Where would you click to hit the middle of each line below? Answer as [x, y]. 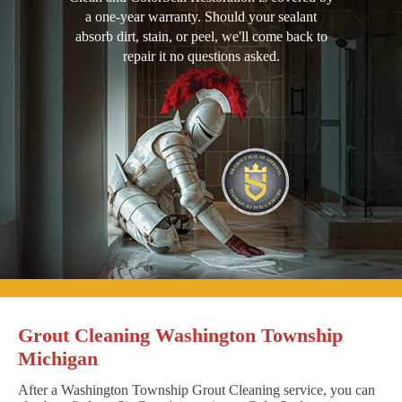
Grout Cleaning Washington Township [180, 336]
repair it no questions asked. [201, 57]
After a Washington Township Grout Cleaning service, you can [197, 390]
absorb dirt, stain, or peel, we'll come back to [201, 37]
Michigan [58, 359]
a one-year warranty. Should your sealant [201, 17]
